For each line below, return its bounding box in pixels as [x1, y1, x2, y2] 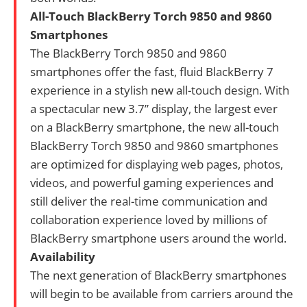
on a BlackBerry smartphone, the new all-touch [30, 119, 279, 135]
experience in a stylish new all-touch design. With [30, 82, 289, 98]
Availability [30, 248, 95, 265]
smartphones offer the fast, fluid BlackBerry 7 [30, 63, 273, 79]
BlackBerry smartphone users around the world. [30, 230, 286, 246]
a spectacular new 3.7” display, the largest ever [30, 100, 278, 116]
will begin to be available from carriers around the [30, 285, 293, 302]
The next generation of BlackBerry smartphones [30, 267, 286, 283]
